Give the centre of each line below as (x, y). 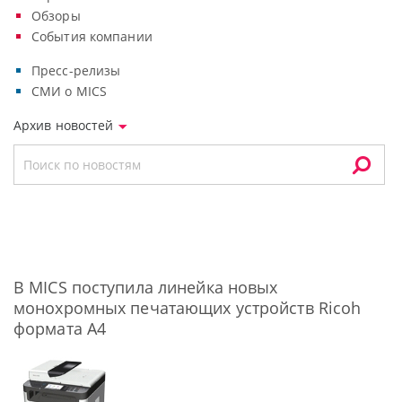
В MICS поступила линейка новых (146, 287)
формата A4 (60, 328)
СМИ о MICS (70, 91)
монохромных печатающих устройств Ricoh (188, 308)
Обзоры (56, 16)
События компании (92, 36)
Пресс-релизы (76, 70)
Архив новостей (66, 125)
